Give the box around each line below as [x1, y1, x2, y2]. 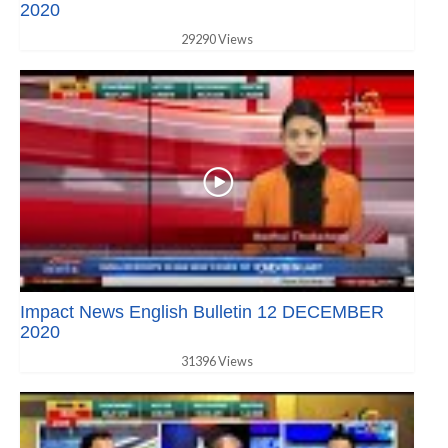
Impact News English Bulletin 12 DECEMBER [20, 301, 384, 322]
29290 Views [181, 32, 253, 48]
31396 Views [181, 353, 253, 369]
